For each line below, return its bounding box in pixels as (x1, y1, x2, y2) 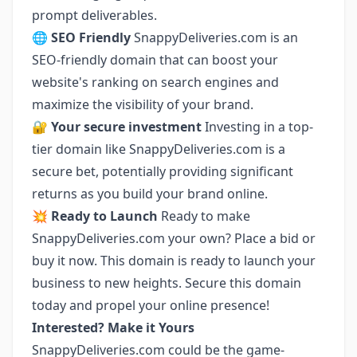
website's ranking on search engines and (32, 73, 279, 91)
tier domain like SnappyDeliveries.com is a (32, 140, 285, 158)
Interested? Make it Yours (32, 319, 194, 336)
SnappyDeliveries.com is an (131, 29, 298, 46)
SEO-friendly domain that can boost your (32, 51, 278, 69)
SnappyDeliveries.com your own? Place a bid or (32, 229, 316, 247)
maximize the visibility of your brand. (32, 96, 253, 113)
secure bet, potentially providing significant (32, 163, 293, 180)
